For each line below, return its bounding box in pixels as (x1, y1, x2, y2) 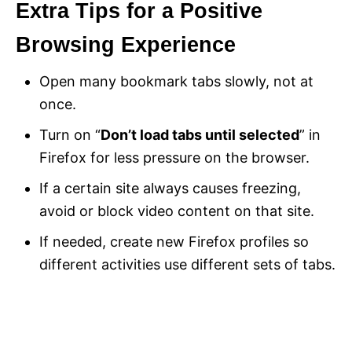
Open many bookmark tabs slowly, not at (39, 73, 313, 90)
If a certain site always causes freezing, (39, 180, 301, 197)
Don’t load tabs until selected (101, 126, 299, 144)
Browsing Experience (16, 33, 236, 57)
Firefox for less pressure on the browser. (39, 149, 310, 167)
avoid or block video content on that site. (39, 203, 314, 220)
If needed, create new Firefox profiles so (39, 233, 309, 251)
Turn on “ (39, 126, 101, 144)
